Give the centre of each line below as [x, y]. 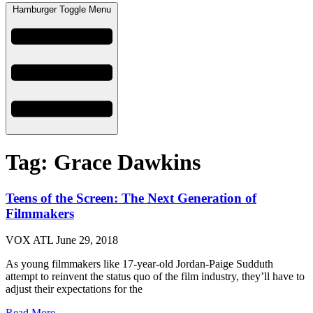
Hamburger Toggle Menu [62, 9]
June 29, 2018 [87, 240]
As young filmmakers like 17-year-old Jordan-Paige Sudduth [139, 264]
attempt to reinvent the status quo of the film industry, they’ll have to [155, 277]
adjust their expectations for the [74, 289]
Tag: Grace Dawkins [103, 162]
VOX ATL [31, 240]
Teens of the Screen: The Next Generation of [131, 198]
